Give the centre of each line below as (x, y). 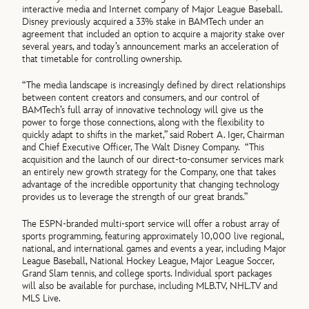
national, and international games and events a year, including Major (154, 248)
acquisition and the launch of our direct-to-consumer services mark (153, 160)
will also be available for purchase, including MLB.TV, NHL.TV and (150, 286)
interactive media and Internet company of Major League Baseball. (152, 10)
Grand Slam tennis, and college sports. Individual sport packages (147, 273)
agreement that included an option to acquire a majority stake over (154, 34)
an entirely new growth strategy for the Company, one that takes (149, 172)
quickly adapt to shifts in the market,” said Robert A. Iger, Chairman (153, 135)
